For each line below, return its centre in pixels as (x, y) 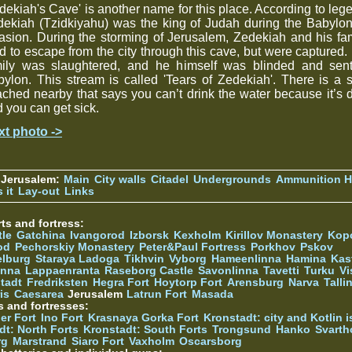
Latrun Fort (157, 294)
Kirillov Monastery (274, 235)
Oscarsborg (211, 341)
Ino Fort (62, 317)
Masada (213, 294)
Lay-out (39, 191)
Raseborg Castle (149, 270)
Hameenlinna (246, 258)
